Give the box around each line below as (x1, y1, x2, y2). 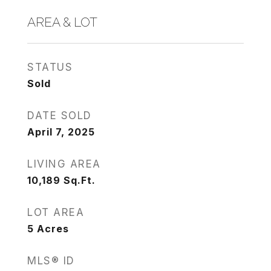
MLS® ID (27, 255, 75, 267)
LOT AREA (27, 206, 84, 218)
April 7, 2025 (27, 126, 95, 138)
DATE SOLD (27, 109, 92, 122)
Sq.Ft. (64, 174, 96, 186)
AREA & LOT (27, 15, 97, 30)
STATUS (27, 61, 73, 73)
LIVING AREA (27, 158, 101, 170)
